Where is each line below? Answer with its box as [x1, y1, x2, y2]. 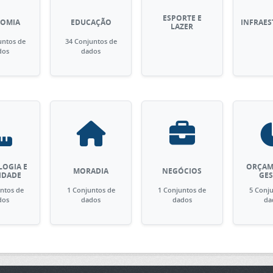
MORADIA [73, 166, 109, 176]
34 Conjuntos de [65, 37, 117, 46]
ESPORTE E [162, 13, 202, 23]
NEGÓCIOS [162, 166, 202, 176]
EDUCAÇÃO [70, 17, 112, 27]
